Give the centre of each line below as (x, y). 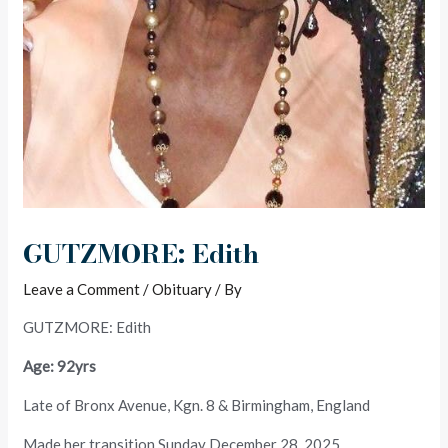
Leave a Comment (82, 288)
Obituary (182, 288)
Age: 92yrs (60, 365)
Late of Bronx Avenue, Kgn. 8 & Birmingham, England (197, 404)
